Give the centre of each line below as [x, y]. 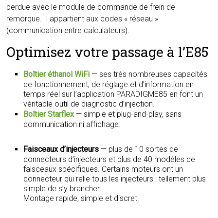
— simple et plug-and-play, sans [128, 114]
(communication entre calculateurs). [68, 30]
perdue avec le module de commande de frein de [91, 7]
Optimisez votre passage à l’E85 [108, 52]
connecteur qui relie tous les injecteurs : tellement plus [115, 179]
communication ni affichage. [72, 124]
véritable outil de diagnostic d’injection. [89, 104]
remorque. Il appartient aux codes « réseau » [82, 19]
